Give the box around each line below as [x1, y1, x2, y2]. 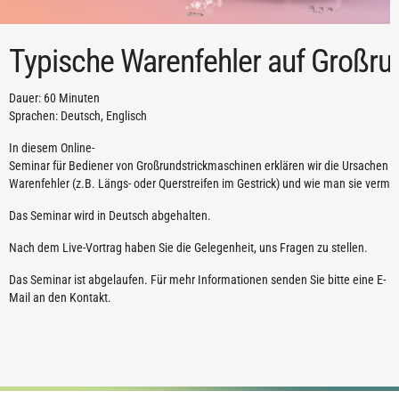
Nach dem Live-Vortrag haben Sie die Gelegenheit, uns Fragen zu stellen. [9, 240, 368, 255]
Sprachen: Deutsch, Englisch [9, 109, 147, 123]
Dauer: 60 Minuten [9, 91, 100, 105]
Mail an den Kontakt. [9, 290, 111, 305]
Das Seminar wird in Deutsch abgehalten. [9, 208, 214, 223]
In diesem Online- [9, 141, 94, 155]
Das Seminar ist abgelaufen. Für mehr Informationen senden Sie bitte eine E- [9, 273, 386, 287]
